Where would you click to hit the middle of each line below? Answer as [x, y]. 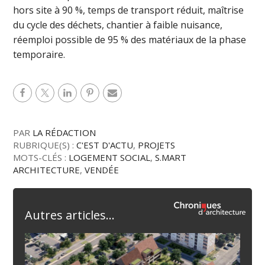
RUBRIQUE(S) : [45, 145]
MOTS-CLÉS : [41, 157]
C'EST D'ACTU [105, 145]
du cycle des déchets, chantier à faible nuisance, [118, 25]
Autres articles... [70, 215]
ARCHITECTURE [47, 170]
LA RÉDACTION [64, 132]
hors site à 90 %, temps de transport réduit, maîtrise [129, 10]
